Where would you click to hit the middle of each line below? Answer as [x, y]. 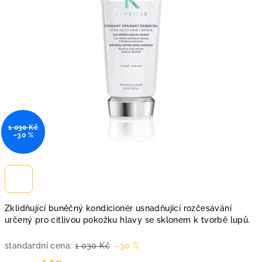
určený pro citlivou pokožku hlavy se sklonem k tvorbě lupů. [127, 220]
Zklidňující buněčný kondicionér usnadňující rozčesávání [118, 208]
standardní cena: [39, 246]
